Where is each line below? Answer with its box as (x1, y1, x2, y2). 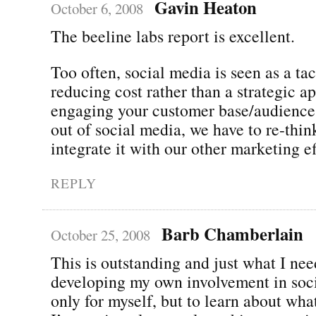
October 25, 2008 (51, 224, 150, 245)
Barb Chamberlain (161, 220, 303, 246)
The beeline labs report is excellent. (51, 24, 295, 47)
